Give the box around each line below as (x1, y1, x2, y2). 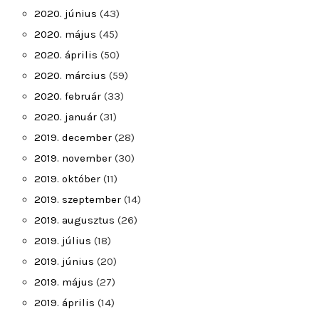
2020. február (34, 90, 101, 103)
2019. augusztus (34, 214, 115, 226)
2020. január (34, 110, 97, 123)
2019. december (34, 131, 112, 144)
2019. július (34, 234, 91, 247)
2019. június (34, 255, 94, 268)
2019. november (34, 152, 112, 164)
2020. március (34, 69, 106, 82)
